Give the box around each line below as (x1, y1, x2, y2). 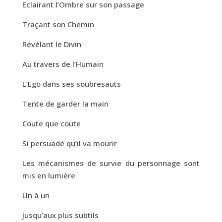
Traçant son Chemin (22, 19, 94, 29)
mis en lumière (22, 170, 75, 180)
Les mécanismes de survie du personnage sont (22, 158, 200, 168)
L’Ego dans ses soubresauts (22, 78, 121, 89)
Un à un (22, 190, 50, 200)
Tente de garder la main (22, 98, 109, 109)
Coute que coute (22, 118, 81, 128)
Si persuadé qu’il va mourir (22, 138, 117, 148)
